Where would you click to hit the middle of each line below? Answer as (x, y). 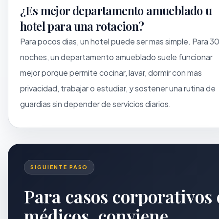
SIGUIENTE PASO (59, 167)
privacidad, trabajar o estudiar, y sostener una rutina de (118, 88)
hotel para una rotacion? (82, 26)
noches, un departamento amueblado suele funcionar (116, 57)
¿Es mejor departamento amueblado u (116, 10)
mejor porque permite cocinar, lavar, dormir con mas (111, 72)
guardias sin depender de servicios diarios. (96, 104)
